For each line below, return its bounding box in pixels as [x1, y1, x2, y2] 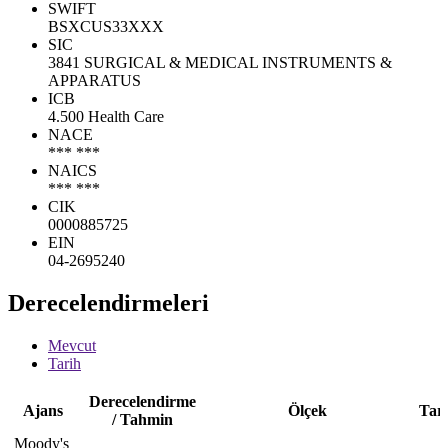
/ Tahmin [112, 410, 173, 428]
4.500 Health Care [48, 107, 164, 125]
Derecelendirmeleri [8, 289, 209, 316]
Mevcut [48, 336, 96, 354]
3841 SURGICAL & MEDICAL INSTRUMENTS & [48, 53, 392, 71]
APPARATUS [48, 71, 141, 89]
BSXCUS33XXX [48, 17, 164, 35]
